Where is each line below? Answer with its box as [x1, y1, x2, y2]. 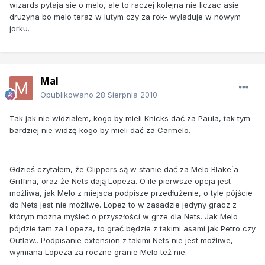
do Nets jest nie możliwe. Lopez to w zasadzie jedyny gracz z [9, 199, 237, 209]
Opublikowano [40, 89, 96, 99]
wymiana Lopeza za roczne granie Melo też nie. [9, 247, 187, 257]
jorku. [9, 23, 30, 33]
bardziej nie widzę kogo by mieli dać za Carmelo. [9, 125, 190, 135]
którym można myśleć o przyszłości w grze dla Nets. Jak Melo [9, 211, 238, 221]
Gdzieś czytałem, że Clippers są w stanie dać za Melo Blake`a [9, 164, 238, 174]
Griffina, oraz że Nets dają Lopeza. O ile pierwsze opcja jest [9, 176, 231, 186]
